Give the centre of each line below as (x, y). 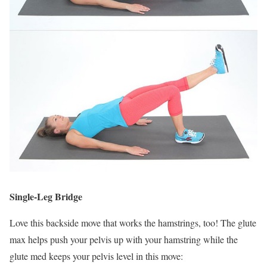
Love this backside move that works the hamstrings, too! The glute (133, 222)
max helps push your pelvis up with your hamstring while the (124, 239)
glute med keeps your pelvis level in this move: (96, 256)
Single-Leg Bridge (46, 196)
